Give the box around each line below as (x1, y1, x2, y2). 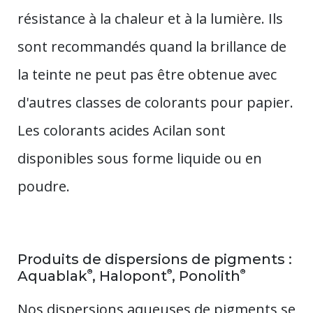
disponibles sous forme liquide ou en (17, 148, 262, 168)
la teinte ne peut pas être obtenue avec (17, 64, 277, 84)
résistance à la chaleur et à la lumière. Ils (17, 8, 283, 28)
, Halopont (92, 267, 167, 284)
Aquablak (17, 267, 87, 284)
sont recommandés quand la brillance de (17, 36, 286, 56)
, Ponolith (172, 267, 240, 284)
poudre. (17, 176, 70, 196)
